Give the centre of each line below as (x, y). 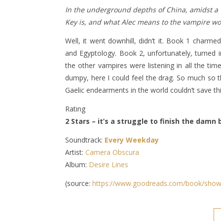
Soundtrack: (85, 140)
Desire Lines (109, 165)
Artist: (75, 152)
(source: (79, 183)
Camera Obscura (112, 152)
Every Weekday (132, 140)
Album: (77, 165)
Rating (75, 109)
